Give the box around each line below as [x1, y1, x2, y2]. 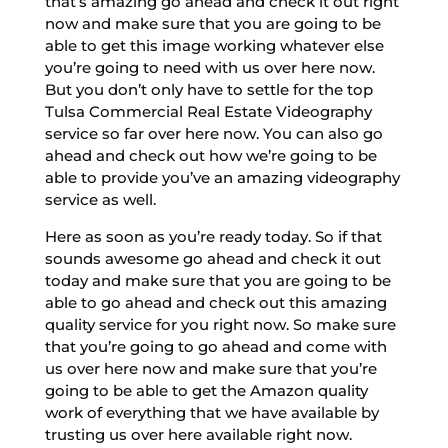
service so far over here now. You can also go [44, 123, 383, 143]
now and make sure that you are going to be [44, 13, 381, 33]
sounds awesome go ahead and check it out [44, 248, 381, 268]
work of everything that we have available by [44, 402, 379, 422]
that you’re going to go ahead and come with [44, 336, 387, 356]
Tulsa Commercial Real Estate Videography [44, 101, 372, 121]
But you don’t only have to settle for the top [44, 79, 373, 99]
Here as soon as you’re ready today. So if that [44, 226, 382, 246]
